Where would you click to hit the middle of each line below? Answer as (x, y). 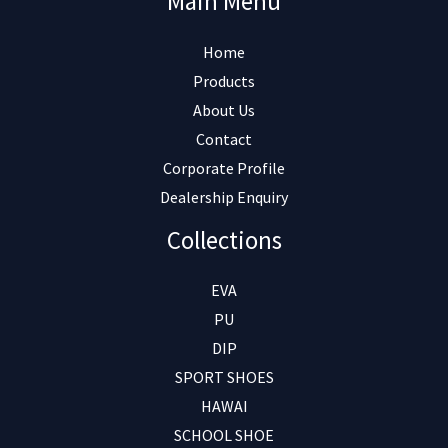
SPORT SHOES (224, 377)
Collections (224, 239)
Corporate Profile (224, 167)
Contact (224, 138)
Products (224, 80)
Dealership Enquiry (224, 196)
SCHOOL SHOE (224, 435)
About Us (224, 109)
